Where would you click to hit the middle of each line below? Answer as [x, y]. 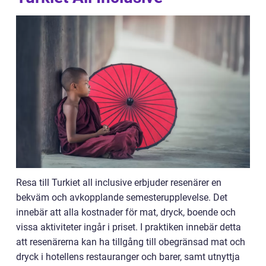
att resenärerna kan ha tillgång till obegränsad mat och [131, 242]
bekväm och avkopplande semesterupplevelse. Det [122, 197]
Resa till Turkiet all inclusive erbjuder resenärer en [119, 182]
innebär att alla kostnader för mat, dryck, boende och [126, 212]
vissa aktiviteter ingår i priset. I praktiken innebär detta [129, 227]
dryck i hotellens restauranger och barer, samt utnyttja [128, 256]
